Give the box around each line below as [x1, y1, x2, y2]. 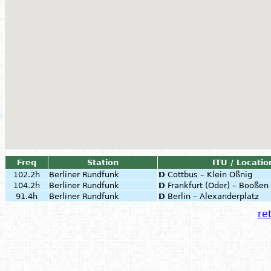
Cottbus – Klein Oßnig [168, 170, 252, 179]
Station [87, 158, 119, 167]
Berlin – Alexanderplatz [168, 192, 259, 201]
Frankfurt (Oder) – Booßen [168, 181, 269, 190]
